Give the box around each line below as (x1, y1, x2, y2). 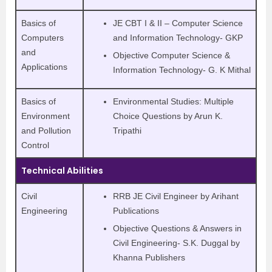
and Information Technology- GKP (113, 33, 243, 42)
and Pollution (21, 126, 71, 135)
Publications (113, 206, 159, 216)
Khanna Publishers (113, 253, 185, 262)
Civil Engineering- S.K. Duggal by (113, 238, 240, 248)
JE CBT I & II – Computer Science (113, 18, 243, 28)
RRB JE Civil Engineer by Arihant (113, 191, 239, 201)
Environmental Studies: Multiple (113, 97, 234, 106)
